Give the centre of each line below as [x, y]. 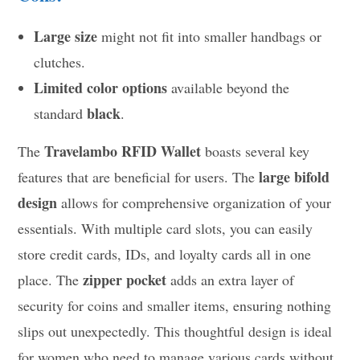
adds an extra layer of [231, 280]
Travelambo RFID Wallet [123, 151]
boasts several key [256, 151]
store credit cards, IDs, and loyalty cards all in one [165, 254]
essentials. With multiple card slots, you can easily [166, 229]
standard [61, 114]
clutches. [60, 62]
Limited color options [101, 88]
